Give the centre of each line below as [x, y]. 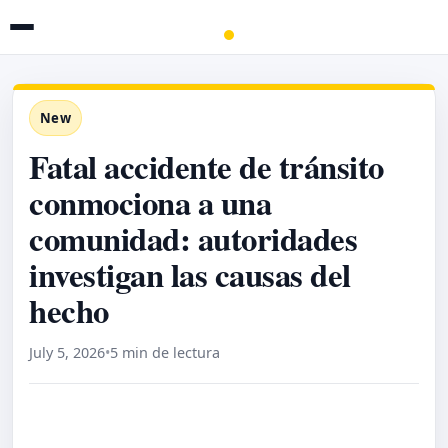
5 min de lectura [165, 352]
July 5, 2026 [67, 352]
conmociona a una [150, 202]
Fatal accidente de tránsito [206, 166]
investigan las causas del [190, 274]
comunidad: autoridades [193, 238]
